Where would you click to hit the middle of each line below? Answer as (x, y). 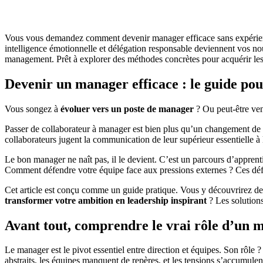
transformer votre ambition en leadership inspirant (106, 200)
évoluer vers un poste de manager (127, 109)
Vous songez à (33, 109)
